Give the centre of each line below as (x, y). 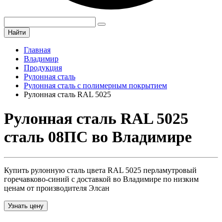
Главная (37, 50)
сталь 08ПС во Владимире (98, 137)
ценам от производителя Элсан (57, 188)
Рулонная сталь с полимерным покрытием (95, 85)
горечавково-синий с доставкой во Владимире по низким (101, 179)
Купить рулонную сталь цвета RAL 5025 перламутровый (100, 170)
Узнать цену (26, 206)
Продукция (43, 68)
